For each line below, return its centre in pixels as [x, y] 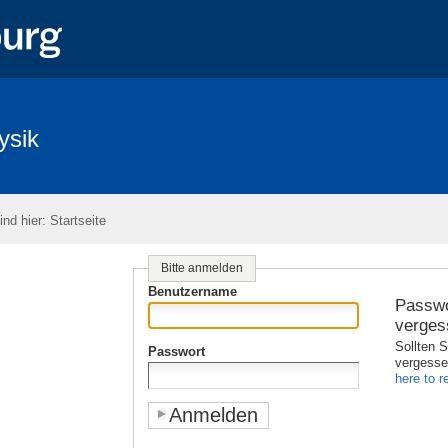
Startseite [78, 220]
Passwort [176, 352]
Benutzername [192, 291]
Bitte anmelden [201, 268]
